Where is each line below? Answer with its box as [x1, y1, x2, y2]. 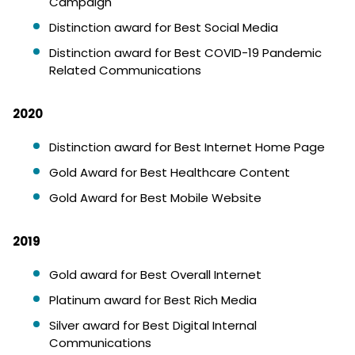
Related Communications [49, 62, 201, 78]
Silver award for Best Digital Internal [49, 317, 257, 334]
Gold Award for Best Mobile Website [49, 189, 261, 206]
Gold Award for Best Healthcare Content [49, 164, 290, 181]
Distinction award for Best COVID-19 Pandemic [49, 44, 322, 61]
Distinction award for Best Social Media [49, 19, 278, 36]
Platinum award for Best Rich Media [49, 292, 257, 308]
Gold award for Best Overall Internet [49, 266, 261, 283]
